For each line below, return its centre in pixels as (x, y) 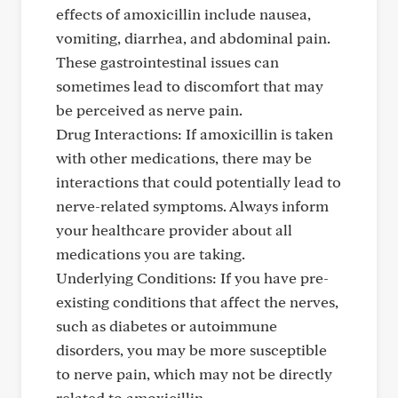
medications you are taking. (151, 254)
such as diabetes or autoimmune (167, 326)
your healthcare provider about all (174, 230)
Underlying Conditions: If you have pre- (192, 278)
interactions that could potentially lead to (199, 182)
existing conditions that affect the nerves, (197, 302)
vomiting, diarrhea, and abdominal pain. (193, 38)
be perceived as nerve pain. (149, 110)
